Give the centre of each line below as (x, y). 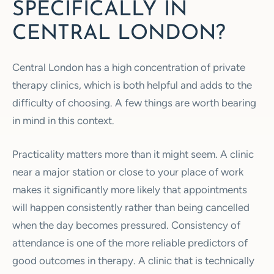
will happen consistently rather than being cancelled (131, 207)
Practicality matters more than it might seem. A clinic (133, 154)
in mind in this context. (63, 121)
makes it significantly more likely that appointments (130, 189)
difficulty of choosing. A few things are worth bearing (134, 103)
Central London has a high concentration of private (129, 68)
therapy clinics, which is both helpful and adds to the (132, 85)
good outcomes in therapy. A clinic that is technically (133, 260)
